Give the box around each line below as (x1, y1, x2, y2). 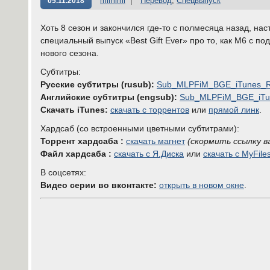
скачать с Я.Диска (114, 149, 184, 159)
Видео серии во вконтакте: (40, 180, 157, 190)
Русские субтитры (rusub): (40, 80, 154, 89)
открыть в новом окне (159, 180, 244, 190)
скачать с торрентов (110, 105, 189, 115)
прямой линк (209, 105, 259, 115)
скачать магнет (126, 136, 185, 146)
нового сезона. (40, 48, 99, 58)
